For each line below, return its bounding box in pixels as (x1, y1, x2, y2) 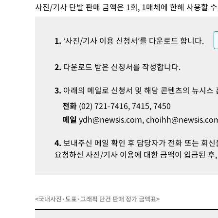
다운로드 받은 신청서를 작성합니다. (61, 61, 181, 73)
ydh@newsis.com (79, 113, 142, 125)
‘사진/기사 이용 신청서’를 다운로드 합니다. (61, 34, 204, 46)
